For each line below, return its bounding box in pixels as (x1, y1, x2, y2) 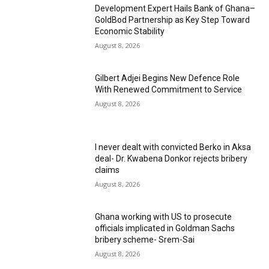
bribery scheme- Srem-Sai (95, 235, 195, 245)
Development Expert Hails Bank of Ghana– (95, 4, 256, 14)
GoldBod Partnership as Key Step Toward (95, 15, 250, 25)
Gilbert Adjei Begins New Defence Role (95, 73, 240, 83)
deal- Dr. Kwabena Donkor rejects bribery (95, 154, 248, 164)
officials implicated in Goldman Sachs (95, 223, 235, 234)
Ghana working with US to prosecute (95, 212, 232, 222)
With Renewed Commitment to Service (95, 84, 243, 94)
